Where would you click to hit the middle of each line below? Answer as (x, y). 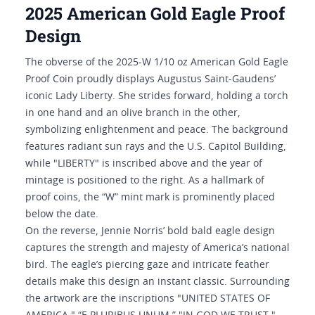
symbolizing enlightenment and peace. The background (157, 130)
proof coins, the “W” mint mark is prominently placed (150, 198)
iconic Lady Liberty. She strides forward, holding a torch (157, 96)
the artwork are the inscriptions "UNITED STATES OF (148, 299)
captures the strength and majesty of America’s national (157, 248)
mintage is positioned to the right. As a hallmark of (145, 181)
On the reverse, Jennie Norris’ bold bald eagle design (150, 231)
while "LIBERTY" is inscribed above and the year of (144, 164)
